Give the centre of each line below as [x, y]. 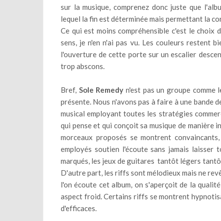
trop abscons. [83, 66]
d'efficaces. [79, 208]
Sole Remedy [101, 90]
